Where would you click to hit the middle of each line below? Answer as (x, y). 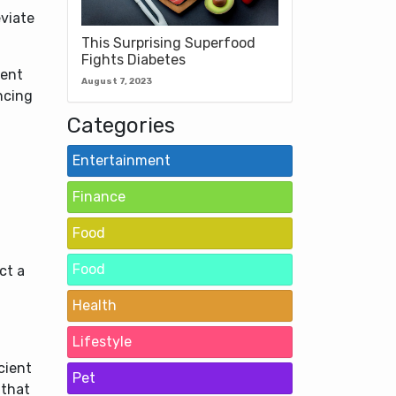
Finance (99, 197)
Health (95, 306)
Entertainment (122, 161)
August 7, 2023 (117, 82)
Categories (121, 126)
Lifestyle (102, 342)
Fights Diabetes (133, 60)
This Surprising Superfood (168, 43)
